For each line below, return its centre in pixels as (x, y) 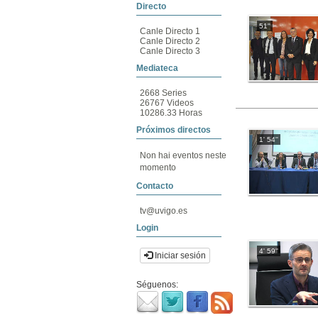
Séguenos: (157, 285)
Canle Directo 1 (170, 31)
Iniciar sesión (179, 256)
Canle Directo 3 (170, 51)
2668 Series (163, 93)
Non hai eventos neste (183, 155)
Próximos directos (174, 130)
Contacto (155, 186)
